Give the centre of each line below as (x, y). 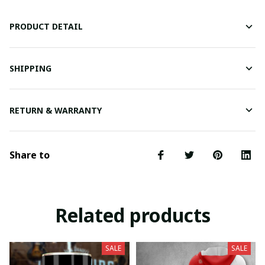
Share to (30, 155)
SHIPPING (30, 69)
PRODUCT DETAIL (46, 27)
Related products (132, 215)
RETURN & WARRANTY (56, 110)
